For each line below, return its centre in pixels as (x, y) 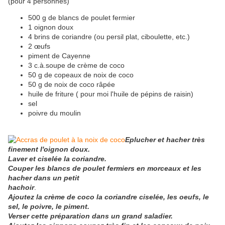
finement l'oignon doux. (49, 149)
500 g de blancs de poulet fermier (82, 18)
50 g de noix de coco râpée (72, 85)
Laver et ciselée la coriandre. (57, 159)
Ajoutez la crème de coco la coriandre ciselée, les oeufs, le (108, 197)
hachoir (21, 188)
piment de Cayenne (59, 56)
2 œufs (39, 46)
